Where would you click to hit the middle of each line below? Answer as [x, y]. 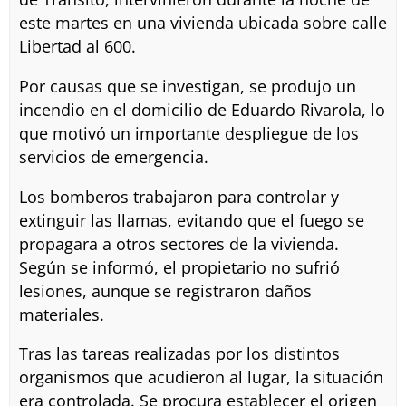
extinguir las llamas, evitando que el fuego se [191, 220]
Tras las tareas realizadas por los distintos [179, 354]
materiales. [61, 314]
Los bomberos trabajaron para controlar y [179, 196]
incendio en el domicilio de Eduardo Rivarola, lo [202, 109]
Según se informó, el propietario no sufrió [179, 267]
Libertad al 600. [77, 47]
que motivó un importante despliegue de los [188, 133]
